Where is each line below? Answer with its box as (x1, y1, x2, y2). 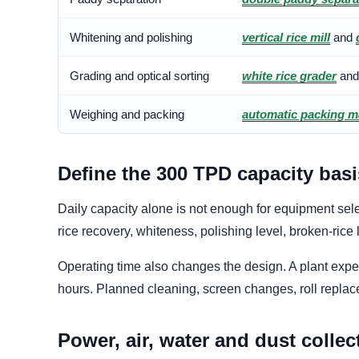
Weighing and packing (70, 107, 184, 122)
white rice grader (242, 69, 337, 83)
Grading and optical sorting (70, 69, 209, 83)
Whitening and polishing (70, 30, 192, 45)
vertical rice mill (242, 30, 330, 45)
